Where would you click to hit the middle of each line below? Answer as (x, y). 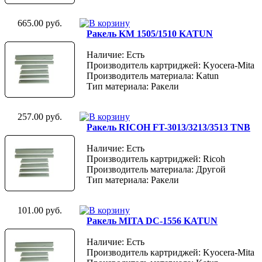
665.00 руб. (40, 23)
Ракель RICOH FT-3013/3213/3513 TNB (168, 127)
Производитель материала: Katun (153, 75)
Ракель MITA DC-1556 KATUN (152, 220)
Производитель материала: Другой (156, 169)
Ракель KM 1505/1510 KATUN (150, 33)
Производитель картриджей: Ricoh (156, 158)
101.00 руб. (40, 210)
